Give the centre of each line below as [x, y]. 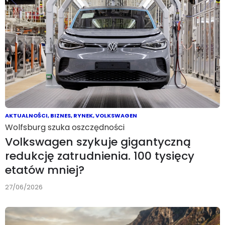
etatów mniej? [45, 170]
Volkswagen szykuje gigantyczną [98, 142]
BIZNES [61, 116]
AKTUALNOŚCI [26, 116]
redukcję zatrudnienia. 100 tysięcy [100, 156]
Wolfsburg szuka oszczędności [65, 128]
